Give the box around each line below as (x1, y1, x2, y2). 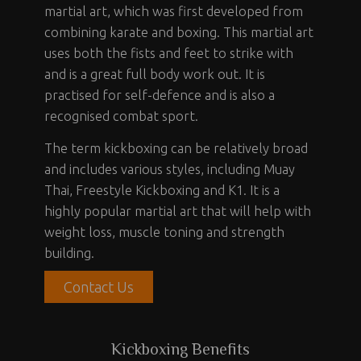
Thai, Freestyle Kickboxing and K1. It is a (44, 182, 280, 197)
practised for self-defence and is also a (44, 87, 275, 102)
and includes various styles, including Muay (44, 161, 295, 176)
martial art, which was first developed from (44, 3, 303, 19)
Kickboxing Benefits (111, 339, 250, 358)
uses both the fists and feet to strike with (44, 45, 293, 60)
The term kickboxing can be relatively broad (44, 140, 308, 156)
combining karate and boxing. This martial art (44, 24, 313, 39)
